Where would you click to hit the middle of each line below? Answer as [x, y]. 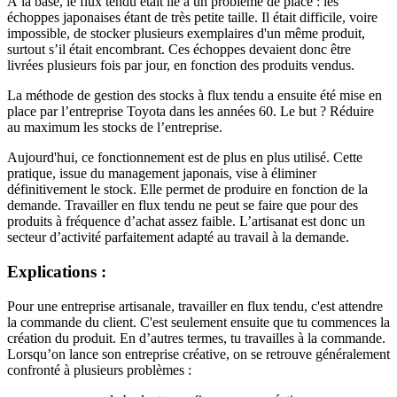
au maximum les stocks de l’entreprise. [115, 128]
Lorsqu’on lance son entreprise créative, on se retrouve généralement [198, 354]
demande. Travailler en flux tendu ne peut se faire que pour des [183, 206]
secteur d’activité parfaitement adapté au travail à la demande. [178, 237]
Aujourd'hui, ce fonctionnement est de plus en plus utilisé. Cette [185, 158]
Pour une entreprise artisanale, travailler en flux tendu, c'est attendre [195, 306]
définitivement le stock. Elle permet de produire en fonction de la [187, 190]
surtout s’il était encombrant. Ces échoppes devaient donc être [179, 50]
